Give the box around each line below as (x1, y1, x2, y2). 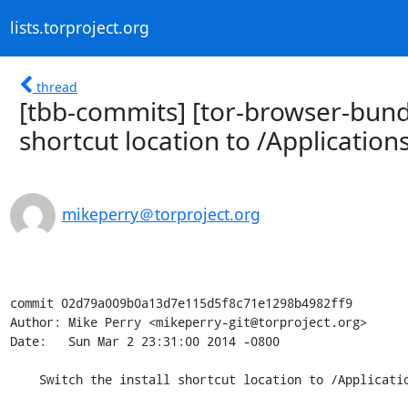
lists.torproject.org (9, 16, 149, 39)
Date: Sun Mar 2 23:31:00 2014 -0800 (9, 331, 280, 350)
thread (36, 77, 77, 96)
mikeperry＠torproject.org (61, 202, 260, 225)
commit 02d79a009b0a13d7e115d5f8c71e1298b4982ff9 (9, 293, 352, 311)
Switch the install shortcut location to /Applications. (9, 370, 39, 388)
